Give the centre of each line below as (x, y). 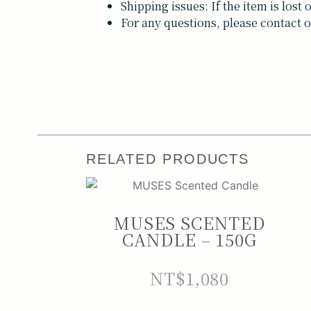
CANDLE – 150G (190, 239)
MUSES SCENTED (190, 223)
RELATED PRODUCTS (168, 159)
